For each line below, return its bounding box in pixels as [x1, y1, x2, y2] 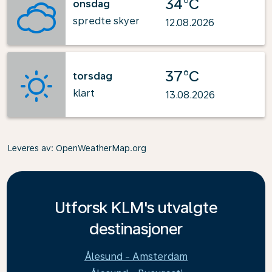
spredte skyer [73, 15, 140, 27]
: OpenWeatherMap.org [51, 143, 146, 153]
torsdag [73, 70, 112, 82]
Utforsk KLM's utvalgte [55, 198, 217, 217]
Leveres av [7, 143, 51, 153]
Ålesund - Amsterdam [84, 251, 188, 262]
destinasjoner [89, 219, 183, 238]
